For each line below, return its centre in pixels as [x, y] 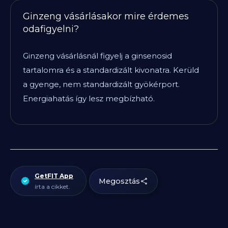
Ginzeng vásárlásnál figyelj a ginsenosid [97, 56]
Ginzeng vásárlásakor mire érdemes [106, 16]
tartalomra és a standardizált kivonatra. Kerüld [111, 70]
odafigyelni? [51, 29]
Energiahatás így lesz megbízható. [89, 98]
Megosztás [119, 181]
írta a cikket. [52, 187]
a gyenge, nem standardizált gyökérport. [101, 84]
